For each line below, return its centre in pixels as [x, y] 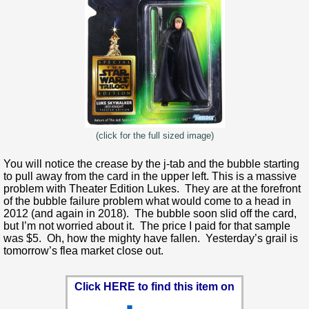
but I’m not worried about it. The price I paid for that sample [147, 226]
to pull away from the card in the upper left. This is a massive [150, 176]
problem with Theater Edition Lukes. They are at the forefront [152, 188]
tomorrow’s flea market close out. [83, 250]
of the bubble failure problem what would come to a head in [147, 201]
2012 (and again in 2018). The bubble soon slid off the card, [150, 213]
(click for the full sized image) [154, 136]
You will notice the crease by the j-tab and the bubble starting [151, 163]
